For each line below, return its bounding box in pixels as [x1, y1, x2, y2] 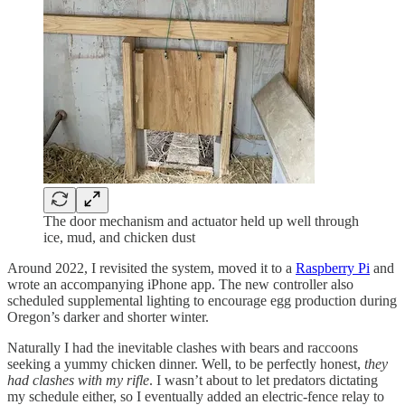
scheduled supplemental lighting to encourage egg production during [7, 293, 397, 309]
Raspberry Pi [296, 260, 370, 277]
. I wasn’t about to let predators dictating [149, 372, 378, 389]
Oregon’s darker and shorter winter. [7, 309, 209, 325]
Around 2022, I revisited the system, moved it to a [7, 260, 296, 277]
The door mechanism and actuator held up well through [43, 213, 359, 230]
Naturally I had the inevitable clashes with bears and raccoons [7, 340, 358, 356]
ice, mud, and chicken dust [43, 230, 195, 246]
